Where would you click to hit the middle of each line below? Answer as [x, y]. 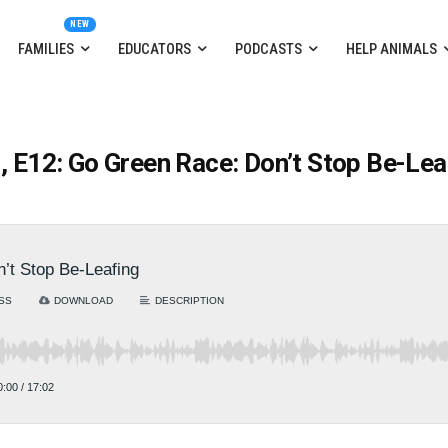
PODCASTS [268, 49]
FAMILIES [45, 49]
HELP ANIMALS [391, 49]
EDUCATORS [154, 49]
